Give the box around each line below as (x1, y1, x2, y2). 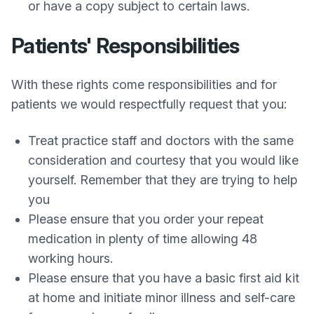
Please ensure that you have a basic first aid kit (28, 271, 299, 285)
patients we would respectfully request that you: (11, 97, 287, 111)
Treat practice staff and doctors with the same (28, 133, 294, 148)
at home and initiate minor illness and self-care (28, 290, 295, 305)
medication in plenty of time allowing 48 (28, 231, 257, 246)
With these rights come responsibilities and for (11, 77, 277, 92)
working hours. (28, 251, 113, 266)
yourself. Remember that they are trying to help (28, 172, 297, 187)
